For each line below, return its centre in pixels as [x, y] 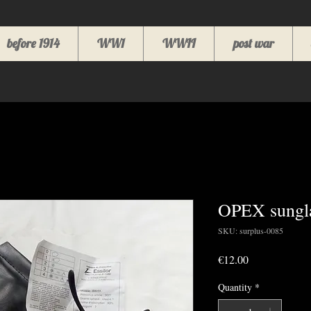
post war [253, 43]
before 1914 [33, 43]
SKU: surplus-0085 [251, 230]
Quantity [235, 287]
